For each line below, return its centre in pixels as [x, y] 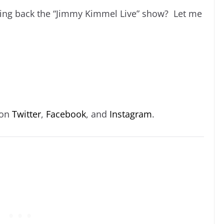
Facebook [66, 114]
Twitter [26, 114]
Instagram [131, 114]
